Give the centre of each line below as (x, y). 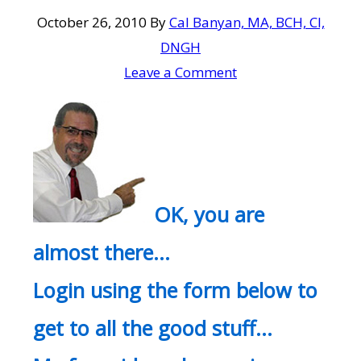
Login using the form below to (176, 290)
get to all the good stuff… (153, 328)
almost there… (102, 253)
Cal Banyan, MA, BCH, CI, (247, 23)
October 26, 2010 (91, 23)
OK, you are (210, 215)
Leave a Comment (180, 73)
